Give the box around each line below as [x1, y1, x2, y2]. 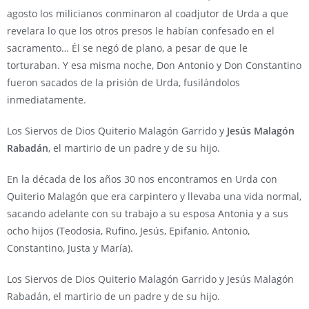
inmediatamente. [7, 93, 86, 106]
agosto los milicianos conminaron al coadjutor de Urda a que [7, 7, 288, 20]
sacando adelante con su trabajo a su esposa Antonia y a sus [7, 207, 288, 220]
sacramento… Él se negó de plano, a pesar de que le [7, 41, 248, 54]
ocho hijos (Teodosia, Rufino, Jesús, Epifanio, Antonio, [7, 224, 250, 237]
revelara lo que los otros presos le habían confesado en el [7, 24, 275, 37]
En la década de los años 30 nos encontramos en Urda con [7, 172, 277, 186]
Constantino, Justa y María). [7, 241, 133, 255]
